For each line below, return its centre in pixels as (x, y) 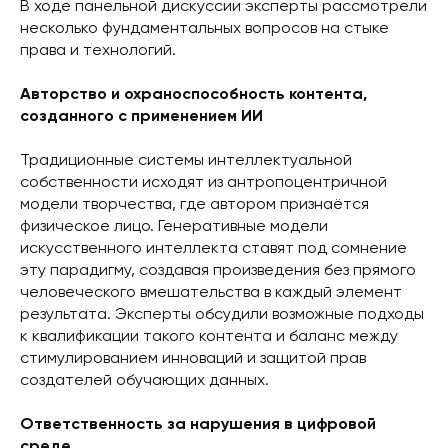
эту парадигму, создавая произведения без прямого (218, 270)
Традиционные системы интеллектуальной (186, 160)
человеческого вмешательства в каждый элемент (211, 292)
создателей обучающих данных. (144, 380)
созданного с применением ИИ (141, 116)
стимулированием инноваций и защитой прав (193, 358)
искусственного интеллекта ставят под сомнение (213, 248)
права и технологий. (98, 50)
